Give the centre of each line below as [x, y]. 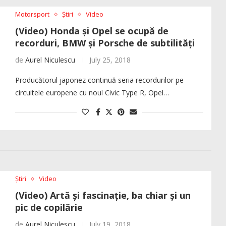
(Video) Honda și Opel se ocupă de [92, 31]
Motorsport [32, 14]
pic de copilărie [49, 208]
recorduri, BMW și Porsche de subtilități [105, 43]
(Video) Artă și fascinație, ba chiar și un [103, 195]
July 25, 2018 [110, 60]
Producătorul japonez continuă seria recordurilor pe [99, 80]
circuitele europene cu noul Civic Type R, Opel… [92, 93]
